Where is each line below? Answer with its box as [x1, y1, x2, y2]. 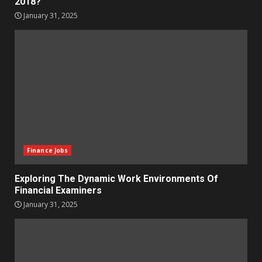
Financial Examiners [15, 185, 102, 196]
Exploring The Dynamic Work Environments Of [15, 173, 218, 184]
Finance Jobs [27, 146, 68, 154]
